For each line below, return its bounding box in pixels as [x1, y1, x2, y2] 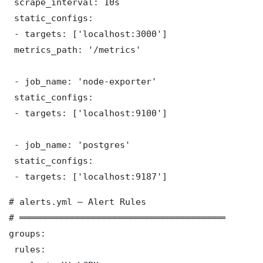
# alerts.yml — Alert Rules [9, 197, 146, 207]
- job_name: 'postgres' [9, 140, 130, 150]
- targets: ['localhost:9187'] [9, 171, 167, 182]
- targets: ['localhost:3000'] [9, 29, 167, 39]
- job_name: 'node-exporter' [9, 76, 157, 87]
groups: [9, 228, 46, 239]
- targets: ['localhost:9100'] [9, 108, 167, 119]
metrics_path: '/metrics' [9, 45, 141, 55]
